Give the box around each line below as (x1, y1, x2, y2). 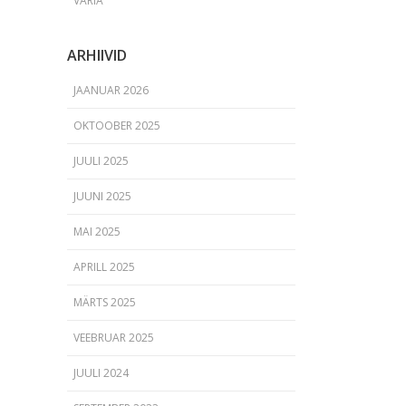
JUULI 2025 (72, 153, 129, 169)
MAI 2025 (72, 224, 121, 239)
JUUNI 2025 (72, 188, 131, 204)
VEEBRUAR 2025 (72, 330, 154, 345)
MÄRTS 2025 (72, 295, 136, 310)
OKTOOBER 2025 (72, 118, 160, 133)
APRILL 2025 (72, 259, 135, 275)
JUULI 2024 (72, 365, 129, 381)
